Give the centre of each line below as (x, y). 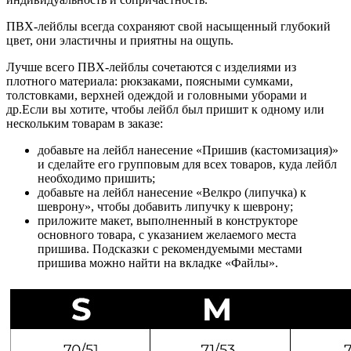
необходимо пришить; (96, 178)
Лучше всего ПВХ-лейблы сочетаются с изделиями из (151, 67)
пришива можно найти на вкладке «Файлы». (158, 262)
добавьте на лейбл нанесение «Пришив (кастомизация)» (188, 150)
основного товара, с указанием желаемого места (167, 234)
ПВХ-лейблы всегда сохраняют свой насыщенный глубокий (168, 26)
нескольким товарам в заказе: (85, 123)
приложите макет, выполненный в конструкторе (168, 220)
